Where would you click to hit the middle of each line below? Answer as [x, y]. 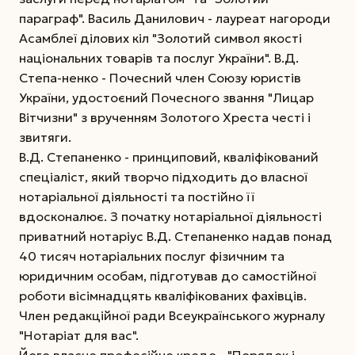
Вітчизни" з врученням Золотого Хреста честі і [165, 117]
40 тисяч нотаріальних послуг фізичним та [152, 256]
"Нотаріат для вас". [79, 335]
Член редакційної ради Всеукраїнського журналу [172, 315]
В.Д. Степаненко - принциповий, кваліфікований [169, 157]
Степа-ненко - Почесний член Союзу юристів [160, 77]
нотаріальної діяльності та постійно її [137, 196]
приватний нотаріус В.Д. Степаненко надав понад [176, 236]
